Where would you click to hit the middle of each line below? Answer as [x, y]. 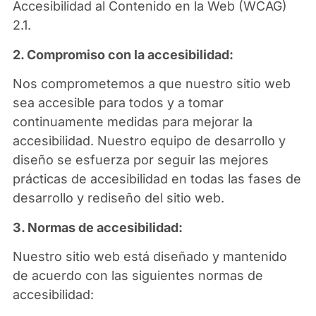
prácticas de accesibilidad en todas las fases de [157, 179]
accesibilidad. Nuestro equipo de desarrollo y [149, 141]
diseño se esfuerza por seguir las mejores [140, 160]
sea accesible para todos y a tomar [118, 103]
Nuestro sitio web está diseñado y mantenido [150, 256]
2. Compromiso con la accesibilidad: [123, 54]
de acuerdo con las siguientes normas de [138, 275]
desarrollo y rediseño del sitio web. [118, 198]
